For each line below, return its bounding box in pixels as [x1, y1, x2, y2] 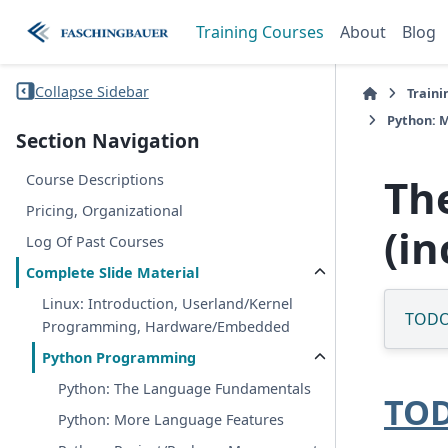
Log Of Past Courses [26, 232, 165, 252]
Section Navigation [16, 127, 200, 155]
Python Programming [42, 348, 197, 368]
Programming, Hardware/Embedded [42, 317, 291, 337]
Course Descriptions [26, 170, 165, 190]
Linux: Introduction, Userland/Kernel [42, 294, 294, 314]
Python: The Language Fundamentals [58, 379, 312, 399]
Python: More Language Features [58, 410, 285, 430]
